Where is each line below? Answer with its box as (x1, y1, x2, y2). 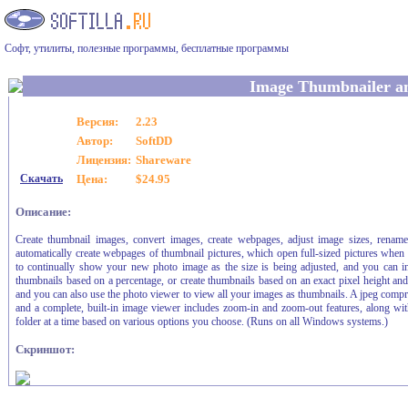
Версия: (76, 115, 118, 128)
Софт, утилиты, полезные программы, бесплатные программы (5, 42, 289, 55)
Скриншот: (15, 342, 75, 356)
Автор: (76, 134, 113, 148)
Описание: (15, 205, 71, 219)
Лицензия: (76, 153, 131, 167)
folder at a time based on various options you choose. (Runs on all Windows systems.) (15, 315, 388, 328)
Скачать (20, 172, 63, 185)
